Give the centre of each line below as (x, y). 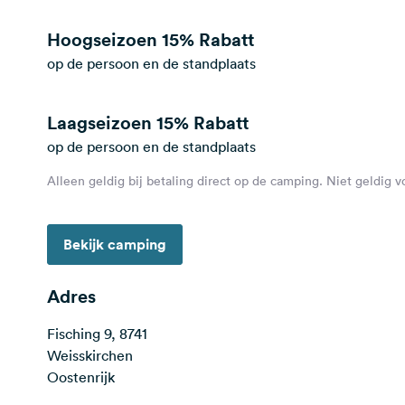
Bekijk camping (115, 245)
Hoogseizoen (104, 39)
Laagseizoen (102, 122)
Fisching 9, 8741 (97, 334)
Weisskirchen (90, 355)
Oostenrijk (81, 377)
